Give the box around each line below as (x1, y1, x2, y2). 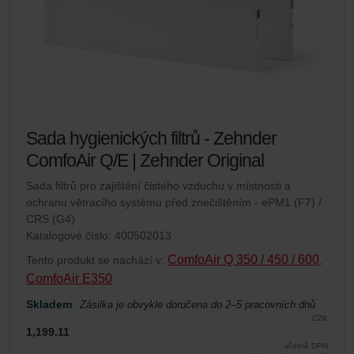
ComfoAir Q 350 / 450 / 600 (168, 252, 319, 266)
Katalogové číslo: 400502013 (26, 228, 171, 242)
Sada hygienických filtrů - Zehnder (26, 127, 277, 149)
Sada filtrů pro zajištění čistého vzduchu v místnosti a (26, 179, 291, 192)
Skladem (26, 297, 72, 311)
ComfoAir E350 (26, 271, 112, 285)
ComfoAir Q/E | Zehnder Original (26, 149, 264, 171)
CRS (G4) (26, 212, 75, 225)
